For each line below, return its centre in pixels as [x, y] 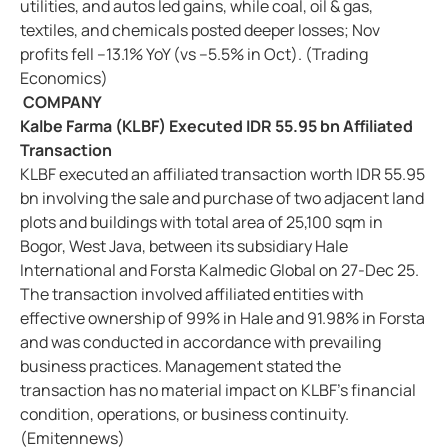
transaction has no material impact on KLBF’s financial [218, 390]
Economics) [64, 78]
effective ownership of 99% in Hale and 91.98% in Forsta [222, 318]
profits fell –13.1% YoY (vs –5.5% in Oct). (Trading [194, 54]
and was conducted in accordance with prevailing [200, 342]
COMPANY [62, 102]
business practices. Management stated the [180, 366]
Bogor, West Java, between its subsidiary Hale [184, 246]
